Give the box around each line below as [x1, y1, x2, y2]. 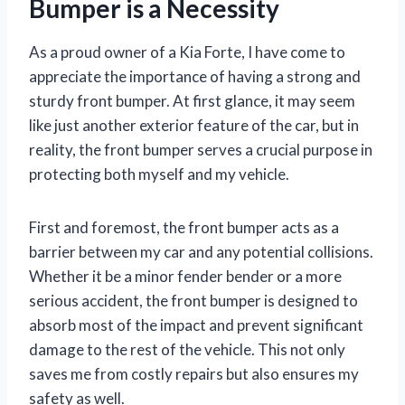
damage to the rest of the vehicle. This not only [29, 340, 345, 360]
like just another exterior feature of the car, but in [29, 116, 359, 136]
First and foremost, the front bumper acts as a [29, 218, 339, 238]
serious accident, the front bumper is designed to [29, 291, 358, 311]
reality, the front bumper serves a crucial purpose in [29, 140, 372, 160]
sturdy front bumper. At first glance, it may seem [29, 91, 355, 111]
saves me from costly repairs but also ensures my [29, 364, 359, 384]
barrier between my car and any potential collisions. [29, 242, 373, 262]
